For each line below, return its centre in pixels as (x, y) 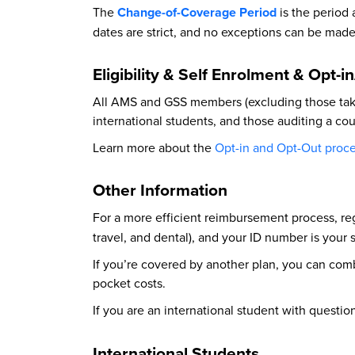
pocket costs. (131, 283)
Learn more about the (154, 147)
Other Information (160, 190)
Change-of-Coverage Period (197, 12)
